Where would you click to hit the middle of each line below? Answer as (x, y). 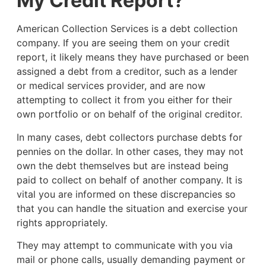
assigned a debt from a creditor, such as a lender (127, 72)
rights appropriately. (63, 222)
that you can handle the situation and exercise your (132, 208)
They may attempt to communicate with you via (124, 245)
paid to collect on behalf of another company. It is (129, 180)
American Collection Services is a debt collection (127, 29)
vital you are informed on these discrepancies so (126, 194)
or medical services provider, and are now (111, 86)
